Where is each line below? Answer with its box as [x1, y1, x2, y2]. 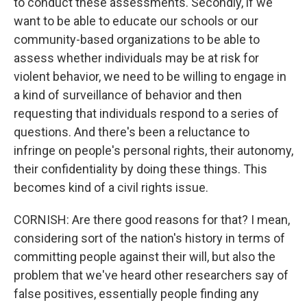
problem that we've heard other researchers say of [14, 268, 288, 282]
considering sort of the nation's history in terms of [14, 231, 285, 245]
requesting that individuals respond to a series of [14, 106, 279, 121]
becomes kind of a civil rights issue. [14, 180, 208, 195]
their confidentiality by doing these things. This [14, 162, 267, 176]
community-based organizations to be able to [14, 32, 260, 47]
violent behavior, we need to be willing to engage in [14, 69, 286, 84]
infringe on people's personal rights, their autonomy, [14, 143, 293, 158]
